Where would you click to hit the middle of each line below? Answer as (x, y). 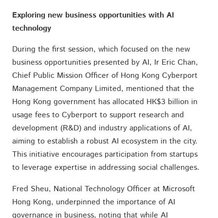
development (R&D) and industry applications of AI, (102, 128)
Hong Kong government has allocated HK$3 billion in (105, 102)
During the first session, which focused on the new (101, 50)
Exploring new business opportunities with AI (93, 15)
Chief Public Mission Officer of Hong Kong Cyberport (105, 76)
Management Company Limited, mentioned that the (103, 89)
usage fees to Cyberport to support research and (98, 115)
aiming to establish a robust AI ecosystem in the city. (105, 142)
